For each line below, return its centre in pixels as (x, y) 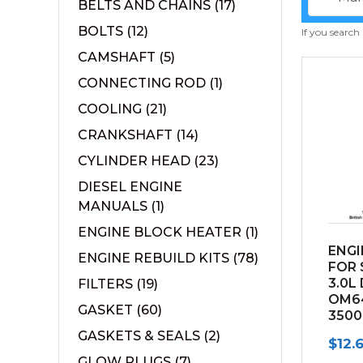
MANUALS (113, 206)
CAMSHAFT (117, 57)
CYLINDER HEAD (134, 161)
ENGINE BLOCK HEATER (160, 232)
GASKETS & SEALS (139, 336)
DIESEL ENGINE (130, 187)
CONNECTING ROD (142, 83)
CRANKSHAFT (125, 135)
